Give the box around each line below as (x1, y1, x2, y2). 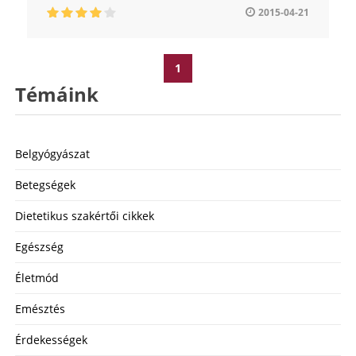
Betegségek (15, 176, 75, 192)
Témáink (15, 80, 99, 107)
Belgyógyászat (15, 145, 90, 161)
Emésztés (15, 300, 65, 316)
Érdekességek (15, 331, 87, 347)
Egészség (15, 238, 64, 254)
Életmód (15, 269, 59, 285)
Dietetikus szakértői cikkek (15, 207, 154, 223)
